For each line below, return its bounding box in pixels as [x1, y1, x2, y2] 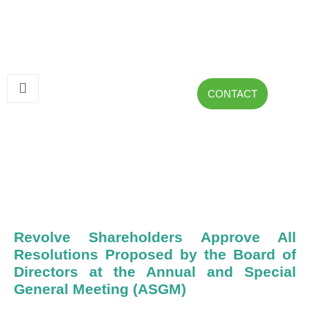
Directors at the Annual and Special [14, 263, 296, 280]
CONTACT [208, 87, 257, 100]
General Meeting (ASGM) [14, 280, 186, 297]
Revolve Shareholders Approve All [14, 228, 296, 245]
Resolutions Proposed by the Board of [14, 246, 296, 262]
